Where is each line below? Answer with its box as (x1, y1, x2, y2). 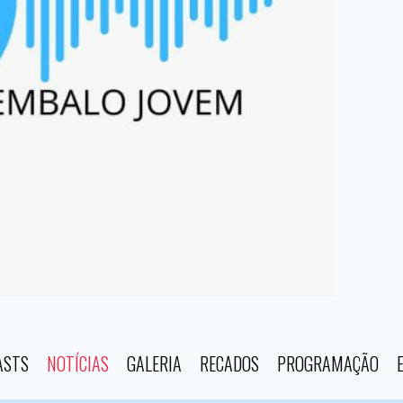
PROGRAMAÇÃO (277, 350, 379, 377)
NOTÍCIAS (47, 350, 109, 377)
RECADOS (200, 350, 259, 377)
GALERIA (127, 350, 182, 377)
